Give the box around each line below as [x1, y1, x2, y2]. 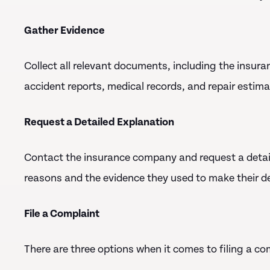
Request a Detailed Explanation [24, 116, 174, 128]
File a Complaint [24, 207, 99, 220]
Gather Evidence [24, 24, 105, 37]
